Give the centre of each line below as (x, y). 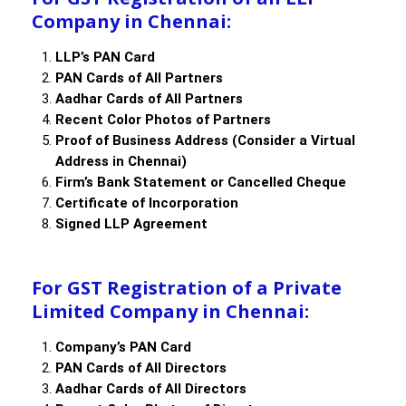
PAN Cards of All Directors (141, 368)
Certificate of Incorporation (147, 203)
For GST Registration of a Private (187, 288)
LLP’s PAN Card (105, 58)
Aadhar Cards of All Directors (151, 389)
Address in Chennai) (121, 162)
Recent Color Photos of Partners (163, 120)
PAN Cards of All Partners (139, 78)
